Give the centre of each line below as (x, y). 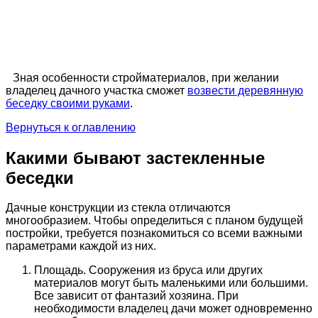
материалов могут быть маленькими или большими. (171, 283)
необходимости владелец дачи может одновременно (173, 309)
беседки (40, 177)
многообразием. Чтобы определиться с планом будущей (154, 221)
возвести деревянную (245, 90)
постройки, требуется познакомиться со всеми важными (154, 234)
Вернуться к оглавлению (71, 127)
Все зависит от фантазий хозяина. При (136, 296)
